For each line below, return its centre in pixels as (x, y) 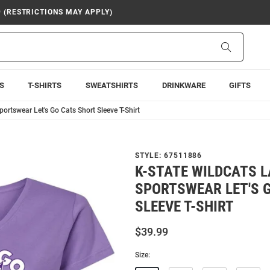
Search (243, 46)
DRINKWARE (184, 85)
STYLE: (149, 155)
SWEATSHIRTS (111, 85)
